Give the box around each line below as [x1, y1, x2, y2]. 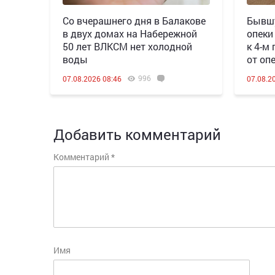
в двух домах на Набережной [63, 27, 197, 40]
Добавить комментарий [53, 125, 221, 144]
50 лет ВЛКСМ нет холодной [63, 40, 192, 53]
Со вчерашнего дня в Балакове [63, 14, 206, 27]
